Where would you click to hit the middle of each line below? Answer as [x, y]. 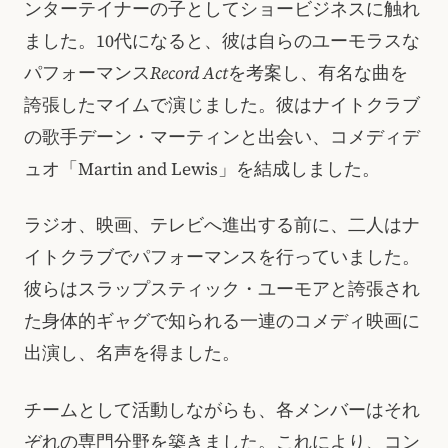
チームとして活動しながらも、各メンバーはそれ [222, 409]
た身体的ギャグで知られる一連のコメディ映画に [222, 321]
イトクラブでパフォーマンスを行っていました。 [222, 257]
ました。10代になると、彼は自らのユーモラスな [222, 40]
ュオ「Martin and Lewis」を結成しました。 [202, 168]
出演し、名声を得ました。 [132, 353]
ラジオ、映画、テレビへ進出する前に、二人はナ [222, 225]
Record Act [189, 72]
